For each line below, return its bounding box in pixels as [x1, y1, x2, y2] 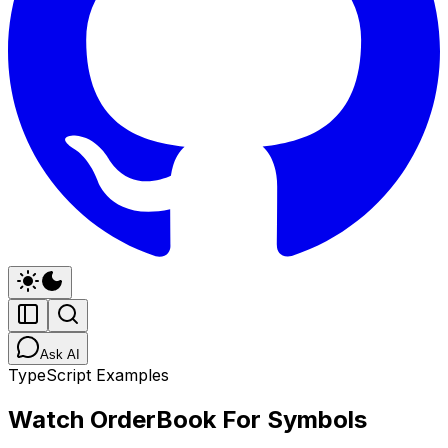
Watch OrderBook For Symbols [8, 404, 367, 434]
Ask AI [40, 347, 80, 362]
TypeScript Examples [8, 365, 169, 385]
